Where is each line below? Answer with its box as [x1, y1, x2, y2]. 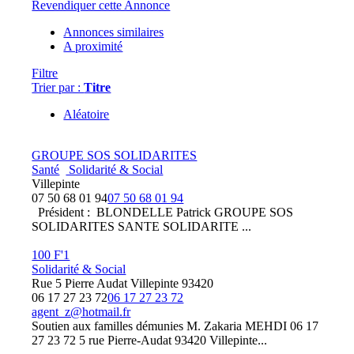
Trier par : [32, 81, 85, 94]
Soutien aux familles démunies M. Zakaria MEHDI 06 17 [32, 319, 319, 333]
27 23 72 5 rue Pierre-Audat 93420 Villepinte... [32, 333, 268, 347]
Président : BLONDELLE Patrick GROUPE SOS [32, 205, 294, 219]
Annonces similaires [63, 25, 164, 39]
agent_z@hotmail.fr [32, 305, 131, 318]
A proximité [63, 40, 123, 53]
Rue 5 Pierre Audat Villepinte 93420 [32, 277, 214, 290]
